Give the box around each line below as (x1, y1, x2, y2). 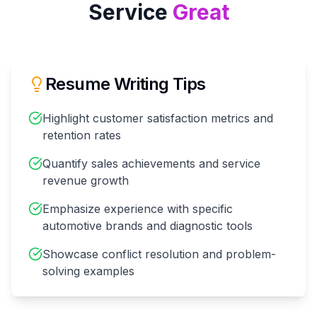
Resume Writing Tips (45, 73, 206, 94)
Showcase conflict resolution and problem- (42, 246, 276, 261)
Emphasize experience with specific (42, 201, 233, 216)
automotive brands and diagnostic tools (42, 218, 253, 233)
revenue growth (42, 173, 129, 188)
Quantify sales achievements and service (42, 156, 260, 171)
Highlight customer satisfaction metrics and (42, 110, 273, 125)
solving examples (42, 263, 134, 278)
